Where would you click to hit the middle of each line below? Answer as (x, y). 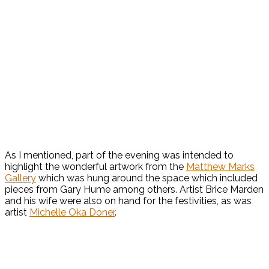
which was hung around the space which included (147, 178)
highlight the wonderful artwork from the (95, 167)
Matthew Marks (220, 167)
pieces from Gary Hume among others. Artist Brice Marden (134, 190)
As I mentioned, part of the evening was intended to (119, 156)
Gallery (20, 178)
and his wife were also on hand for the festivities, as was (128, 201)
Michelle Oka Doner (72, 213)
